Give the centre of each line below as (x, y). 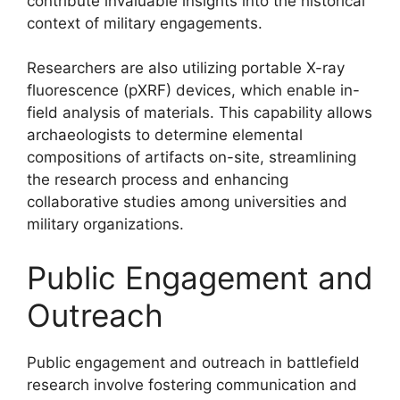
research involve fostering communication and (192, 384)
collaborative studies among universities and (187, 202)
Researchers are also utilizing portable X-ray (186, 68)
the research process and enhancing (158, 179)
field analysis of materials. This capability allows (200, 112)
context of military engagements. (145, 23)
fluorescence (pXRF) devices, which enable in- (193, 90)
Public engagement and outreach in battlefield (193, 362)
